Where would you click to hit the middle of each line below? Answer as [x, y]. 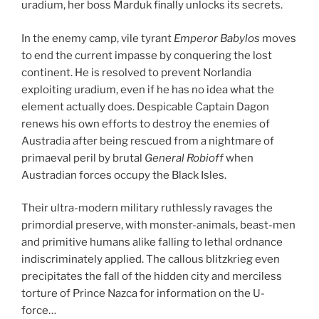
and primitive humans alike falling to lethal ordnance [152, 242]
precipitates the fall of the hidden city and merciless [152, 277]
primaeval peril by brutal [83, 158]
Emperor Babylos [217, 38]
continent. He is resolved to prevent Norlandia [136, 72]
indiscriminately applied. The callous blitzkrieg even [151, 260]
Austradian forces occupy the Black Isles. [124, 175]
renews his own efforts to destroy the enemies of [146, 124]
